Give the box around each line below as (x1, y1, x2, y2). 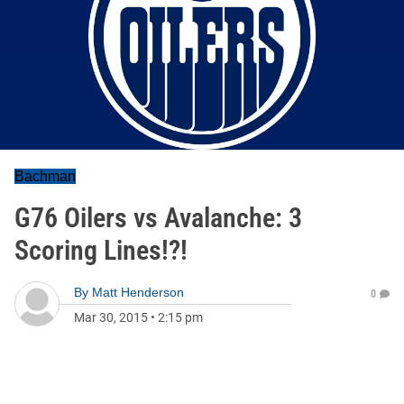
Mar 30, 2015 (74, 310, 148, 325)
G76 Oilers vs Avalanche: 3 (14, 202, 302, 234)
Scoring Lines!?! (14, 234, 188, 266)
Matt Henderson (92, 285, 184, 299)
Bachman (14, 169, 76, 184)
